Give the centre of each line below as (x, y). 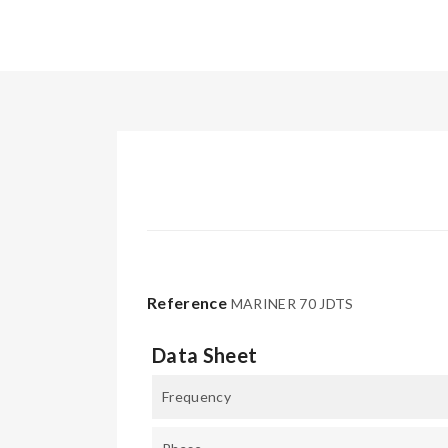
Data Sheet (205, 355)
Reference (187, 302)
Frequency (197, 396)
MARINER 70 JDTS (292, 303)
